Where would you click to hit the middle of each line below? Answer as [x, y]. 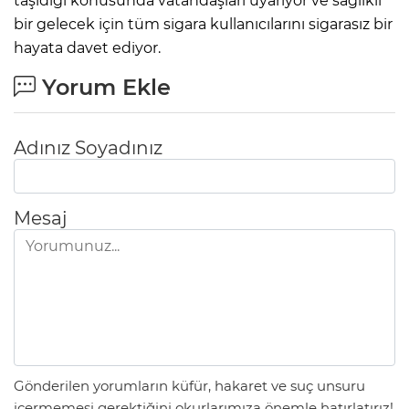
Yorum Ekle [103, 88]
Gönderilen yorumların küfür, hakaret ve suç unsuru [189, 385]
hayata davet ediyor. [87, 48]
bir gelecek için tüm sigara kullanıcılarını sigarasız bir [203, 25]
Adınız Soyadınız [88, 148]
